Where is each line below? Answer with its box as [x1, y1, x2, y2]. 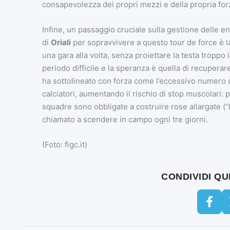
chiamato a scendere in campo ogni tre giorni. [42, 114, 208, 125]
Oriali [50, 37, 71, 48]
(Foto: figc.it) [42, 140, 87, 150]
